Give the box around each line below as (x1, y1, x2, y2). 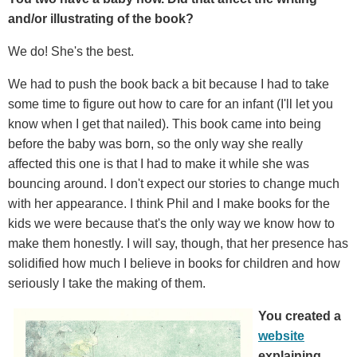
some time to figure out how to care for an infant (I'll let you (8, 96, 333, 111)
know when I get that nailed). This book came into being (8, 116, 321, 131)
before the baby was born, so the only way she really (8, 136, 303, 151)
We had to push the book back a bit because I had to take (8, 76, 329, 91)
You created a (258, 308, 341, 323)
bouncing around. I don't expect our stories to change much (8, 176, 339, 190)
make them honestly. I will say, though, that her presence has (8, 236, 348, 250)
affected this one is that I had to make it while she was (8, 156, 309, 171)
